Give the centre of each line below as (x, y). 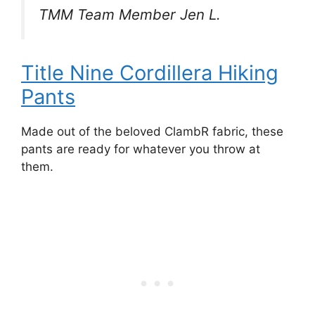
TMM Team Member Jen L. (130, 15)
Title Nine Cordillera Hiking (150, 72)
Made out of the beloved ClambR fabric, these (152, 131)
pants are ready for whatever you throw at (141, 149)
